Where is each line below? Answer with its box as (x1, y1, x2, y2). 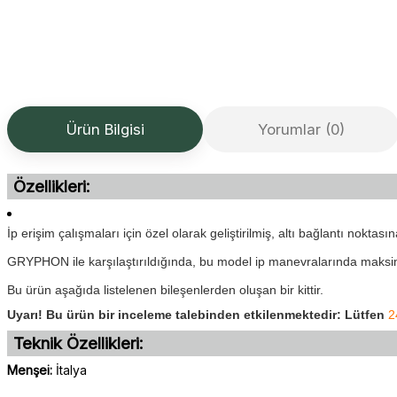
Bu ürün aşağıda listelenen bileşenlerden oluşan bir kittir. (7, 283, 323, 297)
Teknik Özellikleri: (12, 333, 143, 354)
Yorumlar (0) (257, 120, 345, 138)
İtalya (52, 362, 87, 378)
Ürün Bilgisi (66, 120, 144, 138)
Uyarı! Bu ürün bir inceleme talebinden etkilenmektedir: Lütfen (7, 307, 388, 322)
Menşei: (7, 362, 52, 378)
